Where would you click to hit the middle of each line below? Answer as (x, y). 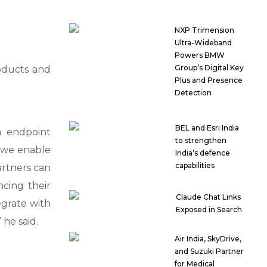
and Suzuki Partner (209, 252)
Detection (193, 93)
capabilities (195, 166)
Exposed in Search (209, 210)
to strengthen (201, 141)
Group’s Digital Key (209, 68)
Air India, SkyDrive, (208, 239)
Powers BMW (199, 55)
